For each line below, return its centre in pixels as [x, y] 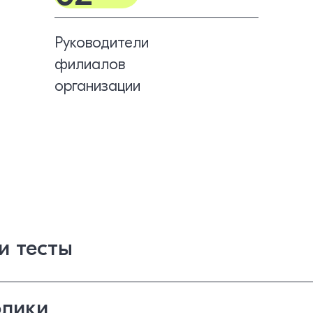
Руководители [101, 42]
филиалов [89, 64]
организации [97, 86]
